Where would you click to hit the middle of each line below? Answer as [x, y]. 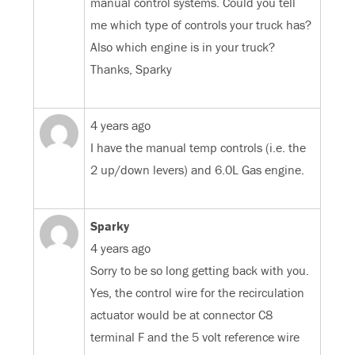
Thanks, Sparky [132, 69]
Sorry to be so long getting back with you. [200, 271]
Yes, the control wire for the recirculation [198, 293]
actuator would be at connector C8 [182, 315]
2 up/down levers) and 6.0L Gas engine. [198, 170]
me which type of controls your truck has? [201, 25]
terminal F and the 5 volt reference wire [195, 337]
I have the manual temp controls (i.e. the [198, 148]
